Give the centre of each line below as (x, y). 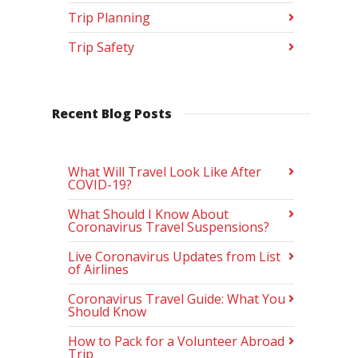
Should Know (107, 312)
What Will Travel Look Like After (165, 172)
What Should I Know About (148, 214)
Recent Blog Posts (112, 113)
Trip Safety (101, 47)
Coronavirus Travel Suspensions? (169, 227)
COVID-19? (100, 185)
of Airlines (98, 269)
